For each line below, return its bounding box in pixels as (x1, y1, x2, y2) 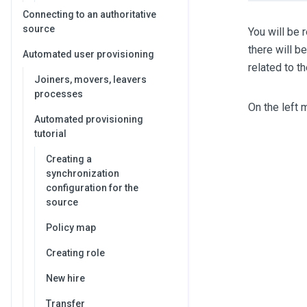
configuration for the (46, 182, 138, 193)
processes (34, 88, 83, 99)
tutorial (34, 128, 66, 139)
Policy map (46, 222, 96, 233)
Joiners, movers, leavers (34, 74, 147, 85)
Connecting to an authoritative (23, 9, 156, 20)
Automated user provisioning (23, 49, 154, 60)
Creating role (46, 247, 105, 258)
